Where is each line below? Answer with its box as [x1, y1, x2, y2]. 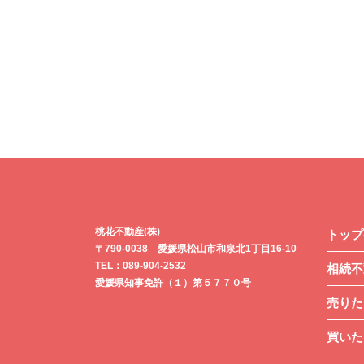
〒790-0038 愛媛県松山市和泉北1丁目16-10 [95, 242, 297, 254]
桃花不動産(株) [95, 225, 160, 237]
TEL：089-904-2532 [95, 259, 186, 271]
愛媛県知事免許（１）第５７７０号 [95, 276, 251, 288]
